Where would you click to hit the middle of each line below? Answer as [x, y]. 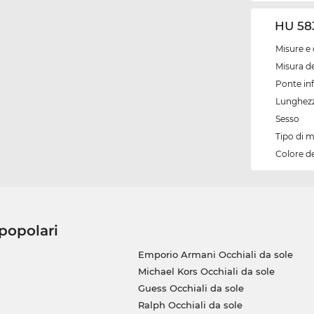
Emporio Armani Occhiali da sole [215, 255]
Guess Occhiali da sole [191, 288]
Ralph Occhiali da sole [190, 305]
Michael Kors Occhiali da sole [206, 272]
